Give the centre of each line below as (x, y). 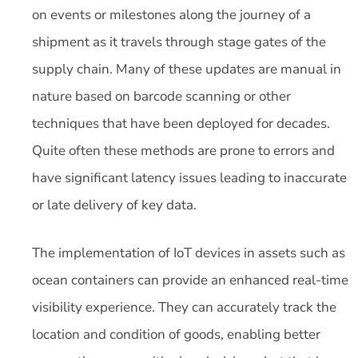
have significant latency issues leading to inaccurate (189, 178)
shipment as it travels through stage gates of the (179, 42)
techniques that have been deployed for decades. (181, 123)
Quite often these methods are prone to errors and (183, 151)
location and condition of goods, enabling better (176, 334)
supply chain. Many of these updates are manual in (187, 69)
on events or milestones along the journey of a (171, 15)
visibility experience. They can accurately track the (184, 307)
